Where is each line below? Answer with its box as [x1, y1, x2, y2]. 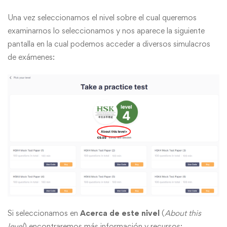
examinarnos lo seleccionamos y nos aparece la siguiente [8, 26, 205, 36]
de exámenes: [8, 52, 55, 62]
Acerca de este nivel [78, 208, 162, 218]
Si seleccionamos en [8, 208, 78, 218]
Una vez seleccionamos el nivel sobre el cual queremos [8, 13, 197, 23]
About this [165, 208, 201, 218]
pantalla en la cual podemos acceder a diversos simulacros [8, 39, 210, 49]
